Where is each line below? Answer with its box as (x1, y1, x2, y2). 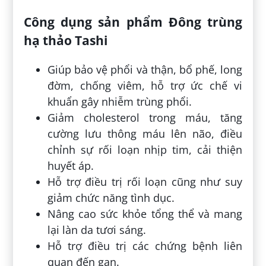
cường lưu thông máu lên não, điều (47, 126, 242, 141)
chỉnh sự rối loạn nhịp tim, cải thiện (47, 142, 242, 157)
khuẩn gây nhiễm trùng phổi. (47, 94, 192, 109)
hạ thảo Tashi (24, 31, 108, 49)
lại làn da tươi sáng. (47, 223, 150, 237)
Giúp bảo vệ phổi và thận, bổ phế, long (47, 62, 242, 77)
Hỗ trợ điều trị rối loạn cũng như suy (47, 175, 242, 189)
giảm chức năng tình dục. (47, 191, 175, 205)
